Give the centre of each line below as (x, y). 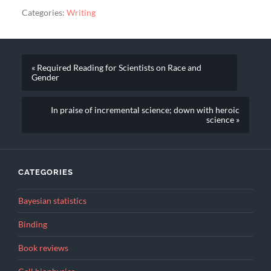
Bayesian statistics (52, 201)
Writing (81, 13)
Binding (33, 225)
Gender (45, 77)
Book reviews (43, 248)
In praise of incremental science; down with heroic (145, 110)
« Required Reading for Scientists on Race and (116, 68)
